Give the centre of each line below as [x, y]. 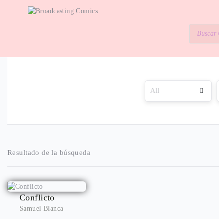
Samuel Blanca [42, 208]
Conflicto [37, 197]
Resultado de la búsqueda [49, 153]
